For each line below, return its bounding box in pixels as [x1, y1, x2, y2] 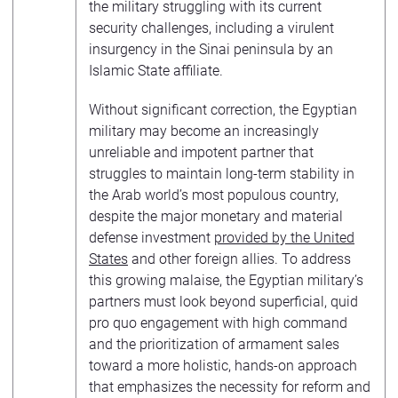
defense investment [89, 228, 214, 246]
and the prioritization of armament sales [89, 335, 339, 353]
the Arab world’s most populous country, [89, 186, 338, 203]
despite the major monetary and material [89, 207, 343, 225]
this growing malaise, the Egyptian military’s [89, 271, 363, 289]
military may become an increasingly [89, 122, 319, 139]
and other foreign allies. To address [128, 250, 351, 267]
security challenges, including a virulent [89, 19, 334, 36]
